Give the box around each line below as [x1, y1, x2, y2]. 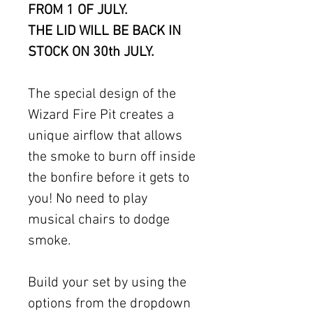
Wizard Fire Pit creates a [28, 107, 174, 124]
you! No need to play [28, 191, 147, 208]
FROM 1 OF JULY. [28, 2, 127, 20]
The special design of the [28, 86, 176, 103]
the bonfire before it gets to [28, 170, 189, 187]
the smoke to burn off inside [28, 149, 196, 166]
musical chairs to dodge [28, 212, 170, 229]
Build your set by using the [28, 275, 187, 292]
